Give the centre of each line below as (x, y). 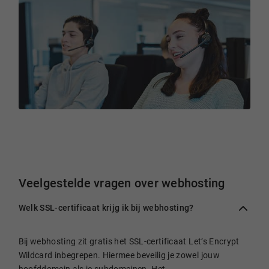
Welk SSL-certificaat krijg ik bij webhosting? (106, 207)
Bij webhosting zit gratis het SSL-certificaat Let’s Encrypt (129, 241)
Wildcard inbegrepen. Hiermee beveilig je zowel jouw (119, 255)
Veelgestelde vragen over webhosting (122, 183)
